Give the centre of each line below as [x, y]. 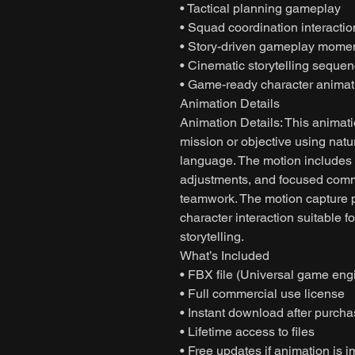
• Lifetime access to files [247, 331]
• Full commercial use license [262, 293]
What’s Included [225, 255]
